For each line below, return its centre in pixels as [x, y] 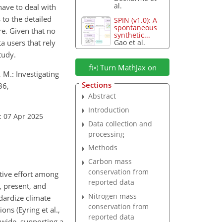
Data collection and [120, 123]
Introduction [109, 110]
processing [107, 134]
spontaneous [136, 28]
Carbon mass [110, 162]
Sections [96, 84]
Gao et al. [130, 43]
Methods [103, 148]
